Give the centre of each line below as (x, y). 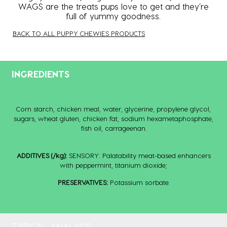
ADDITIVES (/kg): (42, 155)
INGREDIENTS (41, 73)
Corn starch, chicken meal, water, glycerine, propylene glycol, (113, 108)
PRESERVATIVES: (83, 182)
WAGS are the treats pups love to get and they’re (113, 6)
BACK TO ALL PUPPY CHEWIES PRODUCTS (79, 33)
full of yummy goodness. (113, 16)
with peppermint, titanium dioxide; (113, 165)
